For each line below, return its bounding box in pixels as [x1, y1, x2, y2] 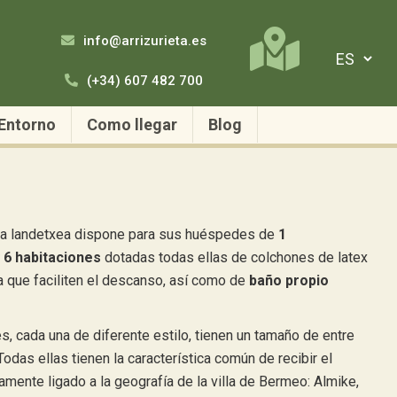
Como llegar [86, 115, 177, 134]
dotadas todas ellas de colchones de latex [101, 249, 368, 266]
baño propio [249, 272, 329, 289]
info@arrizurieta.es [80, 33, 206, 49]
